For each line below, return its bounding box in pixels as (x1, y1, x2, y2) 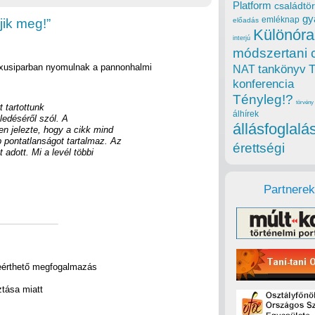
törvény (296, 99, 314, 106)
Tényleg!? (233, 92, 293, 108)
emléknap (262, 15, 300, 25)
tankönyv (258, 63, 306, 77)
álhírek (233, 109, 259, 119)
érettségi (233, 141, 285, 156)
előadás (233, 16, 259, 25)
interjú (233, 34, 250, 42)
